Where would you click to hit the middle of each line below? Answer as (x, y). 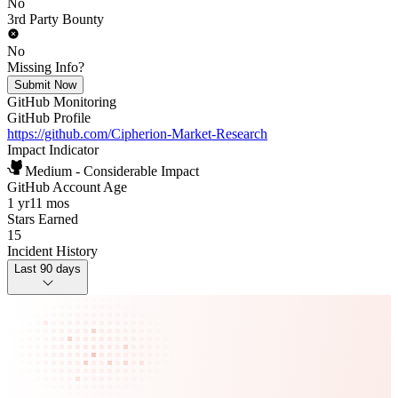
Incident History (52, 251)
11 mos (49, 203)
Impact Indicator (53, 150)
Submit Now (45, 85)
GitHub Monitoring (62, 102)
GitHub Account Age (67, 187)
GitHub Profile (49, 118)
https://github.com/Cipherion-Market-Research (137, 134)
